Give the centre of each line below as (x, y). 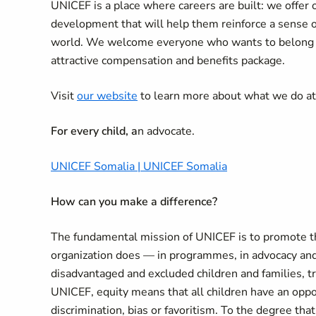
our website (107, 96)
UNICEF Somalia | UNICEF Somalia (139, 166)
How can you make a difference (132, 202)
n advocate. (166, 131)
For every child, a (94, 131)
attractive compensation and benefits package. (168, 61)
